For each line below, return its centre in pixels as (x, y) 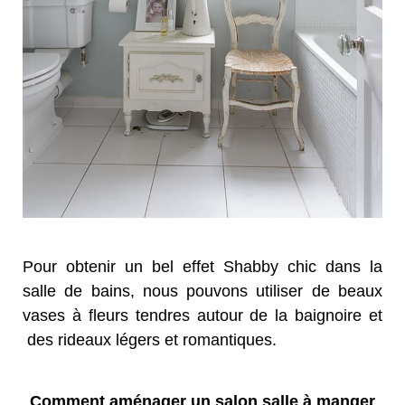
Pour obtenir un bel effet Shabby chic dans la (202, 266)
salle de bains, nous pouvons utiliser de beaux (202, 291)
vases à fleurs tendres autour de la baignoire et (202, 315)
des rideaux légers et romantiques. (150, 339)
